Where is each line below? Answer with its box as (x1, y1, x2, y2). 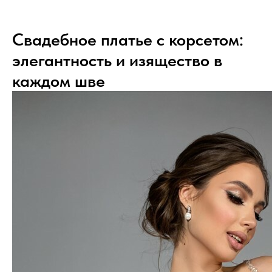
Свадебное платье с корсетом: (12, 29, 243, 50)
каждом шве (12, 70, 105, 92)
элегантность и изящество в (12, 50, 222, 71)
